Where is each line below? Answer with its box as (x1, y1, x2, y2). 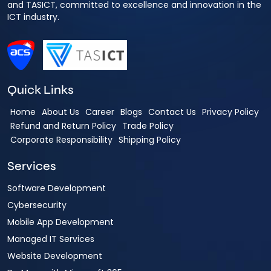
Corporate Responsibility (10, 133, 113, 146)
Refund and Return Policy (10, 119, 116, 132)
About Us (42, 105, 79, 118)
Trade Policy (122, 119, 174, 132)
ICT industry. (7, 10, 59, 23)
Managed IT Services (7, 232, 94, 245)
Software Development (7, 181, 106, 194)
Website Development (7, 249, 102, 262)
